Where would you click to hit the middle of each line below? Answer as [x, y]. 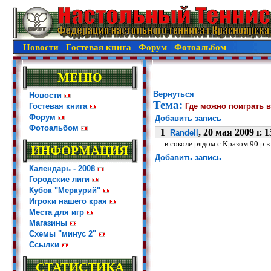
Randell [184, 133]
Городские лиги [59, 179]
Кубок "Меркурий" [65, 190]
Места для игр [57, 212]
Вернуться [174, 94]
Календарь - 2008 [62, 168]
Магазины [48, 223]
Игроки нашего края [68, 201]
